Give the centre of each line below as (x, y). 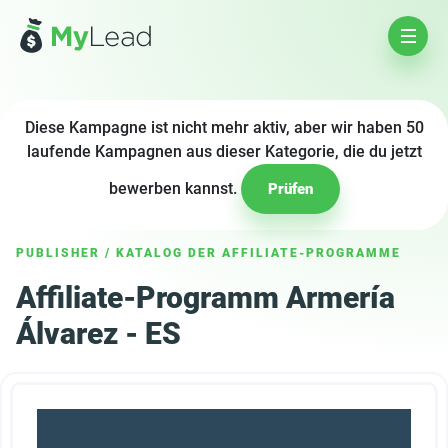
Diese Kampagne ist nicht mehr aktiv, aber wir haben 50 (224, 127)
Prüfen (290, 189)
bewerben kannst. (174, 188)
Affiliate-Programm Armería (205, 297)
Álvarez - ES (98, 333)
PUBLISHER (58, 253)
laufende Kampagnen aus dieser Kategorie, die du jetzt (224, 151)
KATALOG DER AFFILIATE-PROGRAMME (258, 253)
